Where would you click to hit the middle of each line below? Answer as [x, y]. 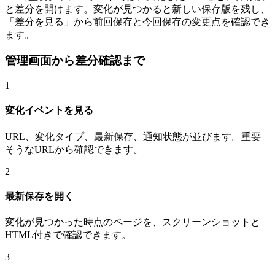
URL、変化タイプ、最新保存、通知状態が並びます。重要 [133, 136]
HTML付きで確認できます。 [68, 235]
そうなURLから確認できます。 [74, 149]
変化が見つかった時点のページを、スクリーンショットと [133, 222]
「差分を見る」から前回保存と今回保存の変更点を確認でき [137, 21]
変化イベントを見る [49, 110]
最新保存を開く [39, 196]
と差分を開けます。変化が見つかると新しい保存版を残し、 [137, 9]
